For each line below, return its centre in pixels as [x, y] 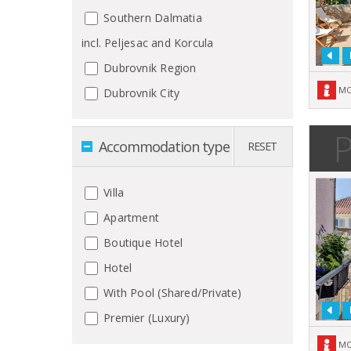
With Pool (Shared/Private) [171, 292]
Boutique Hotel [142, 242]
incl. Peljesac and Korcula [148, 42]
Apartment [130, 217]
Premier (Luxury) [145, 317]
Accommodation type [164, 146]
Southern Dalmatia [151, 17]
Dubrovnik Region [148, 67]
